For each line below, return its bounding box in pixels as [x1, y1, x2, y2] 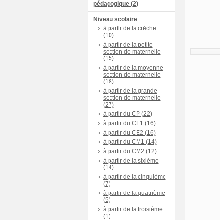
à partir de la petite [103, 41, 153, 48]
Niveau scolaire [93, 16, 137, 23]
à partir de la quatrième [103, 190, 165, 196]
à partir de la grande [103, 87, 157, 94]
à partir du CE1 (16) [103, 120, 156, 127]
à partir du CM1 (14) [103, 138, 157, 145]
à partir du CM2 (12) [103, 148, 157, 155]
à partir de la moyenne [103, 64, 163, 71]
